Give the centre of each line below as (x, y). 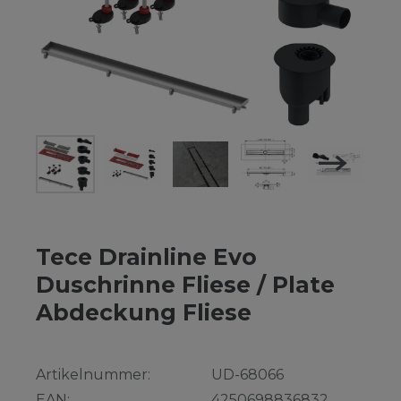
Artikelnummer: (93, 375)
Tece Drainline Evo (146, 257)
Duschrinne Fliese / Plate (185, 285)
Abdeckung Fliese (144, 313)
